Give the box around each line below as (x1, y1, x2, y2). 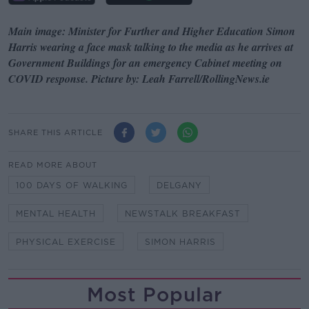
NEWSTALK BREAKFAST (125, 208, 241, 219)
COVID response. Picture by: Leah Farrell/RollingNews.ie (8, 70, 270, 86)
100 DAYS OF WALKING (16, 180, 128, 191)
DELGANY (157, 180, 202, 191)
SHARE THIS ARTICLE (8, 127, 103, 137)
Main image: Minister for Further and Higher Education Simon (8, 23, 295, 39)
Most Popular (86, 283, 223, 307)
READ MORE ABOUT (8, 160, 97, 170)
